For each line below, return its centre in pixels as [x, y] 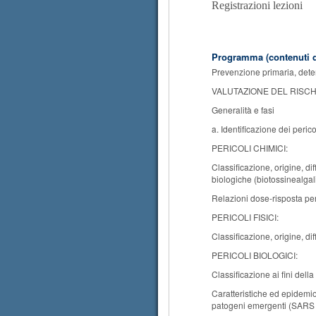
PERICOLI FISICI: [245, 217]
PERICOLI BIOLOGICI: [255, 255]
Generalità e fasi [243, 110]
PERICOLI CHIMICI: [250, 148]
